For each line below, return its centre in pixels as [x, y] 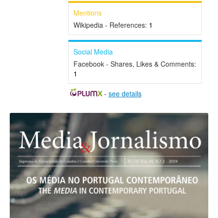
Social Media [93, 52]
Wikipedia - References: [111, 25]
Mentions [87, 13]
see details [125, 94]
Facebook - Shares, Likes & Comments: [135, 64]
